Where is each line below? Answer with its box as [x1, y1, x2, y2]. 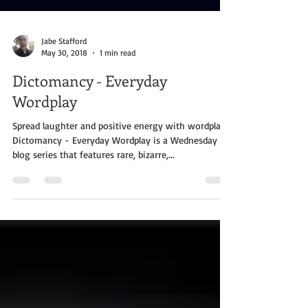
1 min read [100, 69, 135, 80]
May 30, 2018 [41, 69, 87, 80]
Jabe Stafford [41, 58, 87, 68]
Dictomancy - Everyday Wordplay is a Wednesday [12, 156, 217, 168]
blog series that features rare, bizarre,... [12, 170, 175, 182]
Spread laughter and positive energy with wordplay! [12, 142, 228, 153]
